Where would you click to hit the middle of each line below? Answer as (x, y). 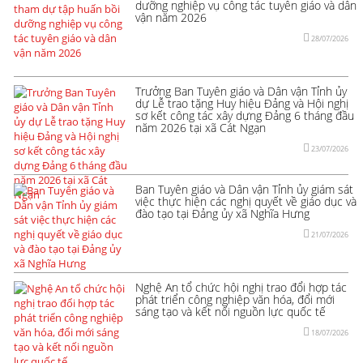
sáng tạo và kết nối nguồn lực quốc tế (231, 311)
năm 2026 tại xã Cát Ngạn (201, 127)
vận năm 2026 (171, 17)
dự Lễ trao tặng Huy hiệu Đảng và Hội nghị (242, 103)
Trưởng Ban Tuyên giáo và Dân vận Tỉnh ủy (241, 91)
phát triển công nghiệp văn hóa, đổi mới (235, 299)
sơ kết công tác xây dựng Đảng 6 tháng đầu (245, 115)
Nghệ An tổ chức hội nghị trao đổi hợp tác (241, 287)
